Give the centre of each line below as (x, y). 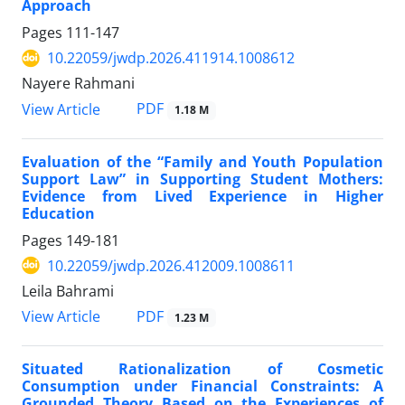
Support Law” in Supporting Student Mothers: (202, 179)
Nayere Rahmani (78, 84)
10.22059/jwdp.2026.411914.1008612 (171, 58)
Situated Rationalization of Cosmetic (202, 368)
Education (58, 213)
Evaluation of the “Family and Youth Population (202, 161)
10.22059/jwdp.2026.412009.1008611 (171, 265)
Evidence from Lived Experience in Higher (202, 196)
